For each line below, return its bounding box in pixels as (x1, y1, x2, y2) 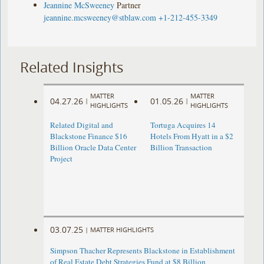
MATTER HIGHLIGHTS (90, 225, 154, 234)
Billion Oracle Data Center (50, 142, 137, 153)
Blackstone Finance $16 (50, 131, 128, 142)
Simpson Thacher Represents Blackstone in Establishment (50, 245, 236, 256)
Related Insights (20, 57, 124, 77)
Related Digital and (50, 120, 114, 131)
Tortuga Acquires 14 (150, 120, 216, 131)
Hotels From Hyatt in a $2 (150, 131, 233, 142)
